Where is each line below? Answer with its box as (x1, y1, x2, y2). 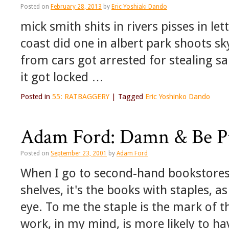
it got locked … (20, 70, 104, 85)
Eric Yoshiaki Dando (111, 3, 167, 11)
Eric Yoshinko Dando (145, 93, 210, 101)
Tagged (118, 93, 143, 101)
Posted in (20, 93, 50, 101)
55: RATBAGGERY (52, 93, 109, 101)
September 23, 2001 (51, 150, 107, 157)
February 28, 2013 (51, 3, 102, 11)
